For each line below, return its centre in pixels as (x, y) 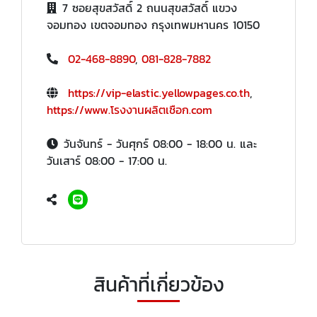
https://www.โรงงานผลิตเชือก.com (129, 109)
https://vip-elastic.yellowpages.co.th (159, 92)
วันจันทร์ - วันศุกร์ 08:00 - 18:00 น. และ (160, 143)
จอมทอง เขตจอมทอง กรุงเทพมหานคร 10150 (153, 24)
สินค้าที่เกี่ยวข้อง (158, 284)
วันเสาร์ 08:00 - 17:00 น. (107, 160)
